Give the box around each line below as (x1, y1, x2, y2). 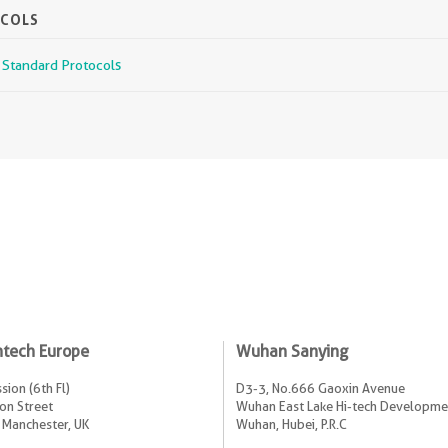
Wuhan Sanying (236, 341, 348, 361)
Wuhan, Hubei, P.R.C (236, 415, 347, 432)
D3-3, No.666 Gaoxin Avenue (236, 379, 405, 396)
